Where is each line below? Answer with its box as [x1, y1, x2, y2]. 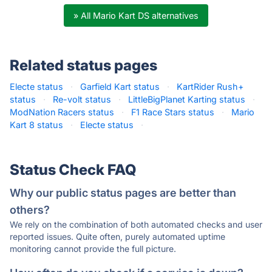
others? [10, 203, 50, 216]
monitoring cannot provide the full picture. [10, 243, 176, 254]
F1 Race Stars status [131, 107, 214, 117]
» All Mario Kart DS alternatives [73, 10, 199, 21]
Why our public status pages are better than [10, 186, 236, 199]
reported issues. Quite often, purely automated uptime [10, 231, 225, 242]
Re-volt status [53, 94, 111, 104]
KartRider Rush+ [177, 81, 244, 92]
